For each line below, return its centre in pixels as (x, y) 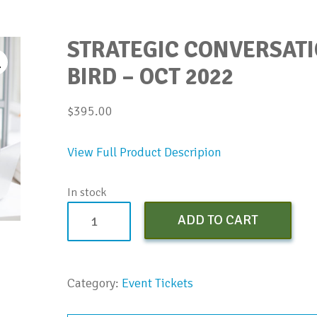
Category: (95, 283)
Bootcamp (94, 250)
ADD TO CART (218, 220)
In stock (87, 192)
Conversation (102, 231)
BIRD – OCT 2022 (151, 77)
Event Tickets (158, 283)
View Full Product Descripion (145, 152)
